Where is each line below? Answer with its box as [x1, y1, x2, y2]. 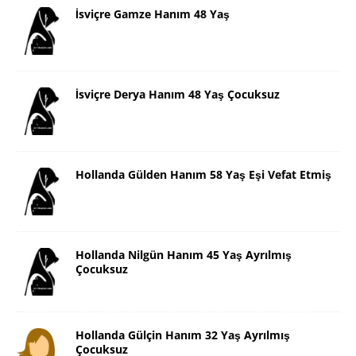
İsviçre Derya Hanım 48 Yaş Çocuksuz [75, 87, 280, 103]
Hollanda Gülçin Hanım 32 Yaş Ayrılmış [75, 327, 290, 343]
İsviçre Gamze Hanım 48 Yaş [75, 6, 230, 22]
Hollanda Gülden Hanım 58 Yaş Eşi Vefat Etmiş [75, 167, 331, 183]
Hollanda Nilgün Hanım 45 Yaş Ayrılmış [75, 247, 292, 263]
